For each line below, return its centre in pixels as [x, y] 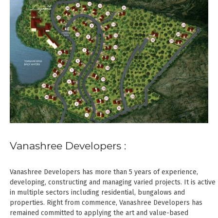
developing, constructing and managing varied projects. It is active [113, 182]
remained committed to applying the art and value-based [99, 213]
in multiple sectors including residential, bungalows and [97, 192]
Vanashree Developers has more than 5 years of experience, [104, 172]
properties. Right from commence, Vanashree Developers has [106, 202]
